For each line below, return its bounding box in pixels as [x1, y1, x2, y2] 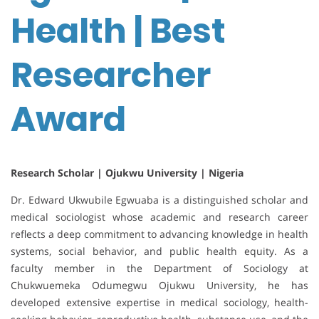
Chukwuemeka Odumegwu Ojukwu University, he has [11, 278, 308, 293]
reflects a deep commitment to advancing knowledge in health [11, 227, 308, 241]
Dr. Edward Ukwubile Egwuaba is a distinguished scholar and [11, 193, 308, 207]
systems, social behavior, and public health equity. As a [11, 244, 308, 258]
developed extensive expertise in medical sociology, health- [11, 296, 308, 310]
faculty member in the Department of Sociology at [11, 261, 308, 276]
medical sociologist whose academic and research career [11, 210, 308, 224]
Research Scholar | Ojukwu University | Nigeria [11, 166, 244, 180]
